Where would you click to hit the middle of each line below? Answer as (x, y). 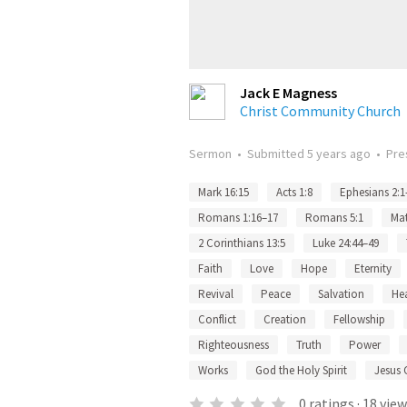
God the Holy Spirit (301, 370)
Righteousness (233, 345)
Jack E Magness (288, 93)
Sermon (210, 154)
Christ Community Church (320, 111)
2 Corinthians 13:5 (242, 243)
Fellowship (359, 319)
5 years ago (339, 154)
